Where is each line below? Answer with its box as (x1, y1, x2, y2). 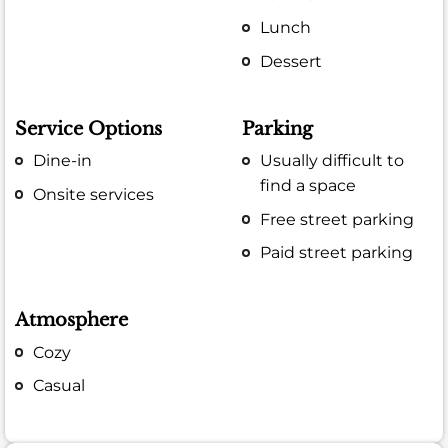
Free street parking (260, 209, 415, 229)
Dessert (260, 51, 323, 71)
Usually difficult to (260, 151, 405, 171)
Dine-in (33, 151, 93, 171)
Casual (33, 375, 86, 395)
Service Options (15, 118, 162, 141)
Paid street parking (260, 242, 414, 262)
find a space (260, 176, 357, 196)
